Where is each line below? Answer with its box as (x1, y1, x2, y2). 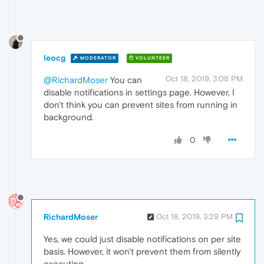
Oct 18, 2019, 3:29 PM (156, 212, 233, 222)
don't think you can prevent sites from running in (44, 99, 237, 110)
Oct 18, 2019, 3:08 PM (166, 74, 243, 83)
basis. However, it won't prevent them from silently (44, 246, 240, 257)
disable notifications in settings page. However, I (44, 87, 235, 97)
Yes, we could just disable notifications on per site (44, 234, 241, 245)
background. (44, 111, 94, 122)
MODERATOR (78, 55, 116, 61)
